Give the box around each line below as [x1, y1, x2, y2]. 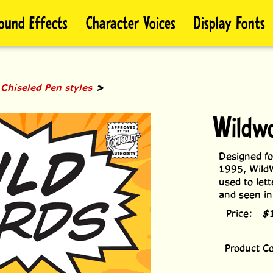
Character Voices [85, 12, 175, 32]
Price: [226, 208, 253, 219]
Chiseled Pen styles [1, 82, 93, 93]
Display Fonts [193, 12, 265, 32]
